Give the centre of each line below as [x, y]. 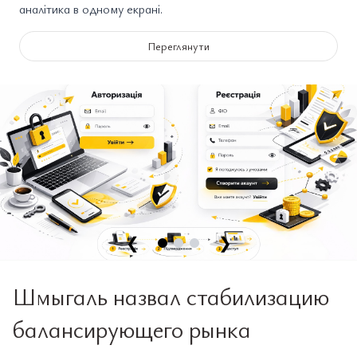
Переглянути [178, 46]
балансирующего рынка [132, 329]
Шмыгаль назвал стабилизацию [171, 296]
